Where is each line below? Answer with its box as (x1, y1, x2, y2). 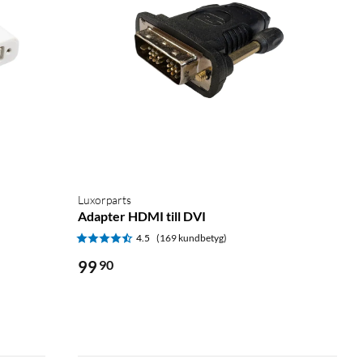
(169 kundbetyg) (156, 231, 227, 244)
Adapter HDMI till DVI (78, 207, 206, 224)
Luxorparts (78, 192, 131, 207)
